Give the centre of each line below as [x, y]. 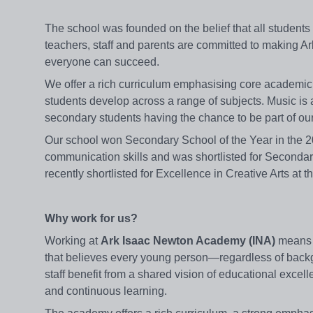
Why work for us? [91, 219]
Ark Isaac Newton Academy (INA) [188, 241]
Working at [73, 241]
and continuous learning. [106, 291]
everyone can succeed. [102, 62]
